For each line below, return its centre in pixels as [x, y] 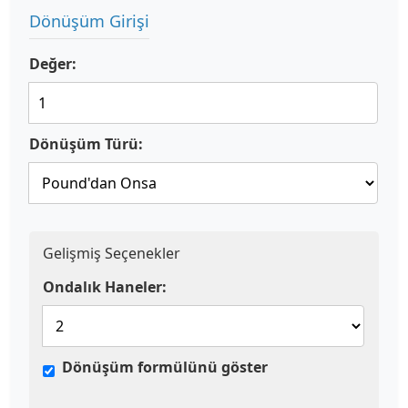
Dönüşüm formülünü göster [165, 367]
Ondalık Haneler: [105, 287]
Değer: [53, 64]
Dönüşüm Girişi [89, 21]
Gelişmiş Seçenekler [112, 253]
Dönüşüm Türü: [86, 144]
